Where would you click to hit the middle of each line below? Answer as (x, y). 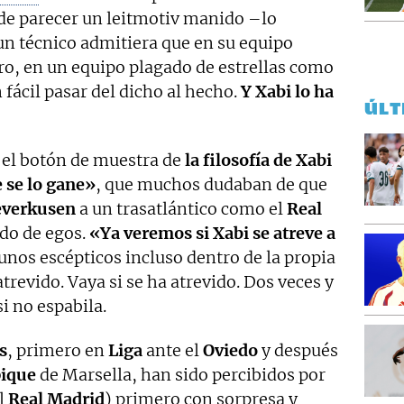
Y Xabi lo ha (287, 92)
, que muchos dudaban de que (211, 185)
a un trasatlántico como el (181, 209)
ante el (173, 351)
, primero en (58, 351)
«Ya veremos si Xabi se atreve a (212, 234)
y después (298, 351)
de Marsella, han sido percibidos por (181, 375)
